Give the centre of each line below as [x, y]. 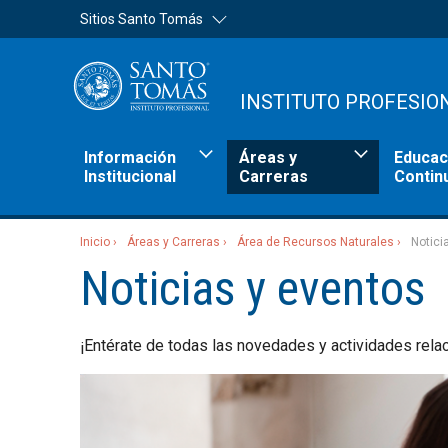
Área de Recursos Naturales [315, 241]
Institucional [130, 176]
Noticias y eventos [252, 288]
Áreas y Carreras [173, 241]
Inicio [95, 241]
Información [130, 157]
